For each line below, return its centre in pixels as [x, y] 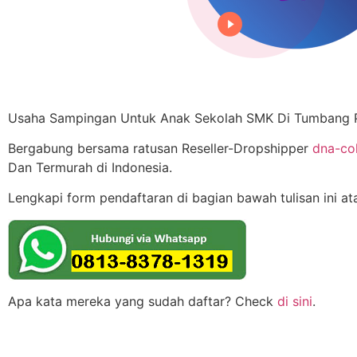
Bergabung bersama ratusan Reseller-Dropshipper [160, 148]
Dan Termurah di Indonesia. [90, 167]
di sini [295, 302]
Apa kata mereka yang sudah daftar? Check [143, 302]
